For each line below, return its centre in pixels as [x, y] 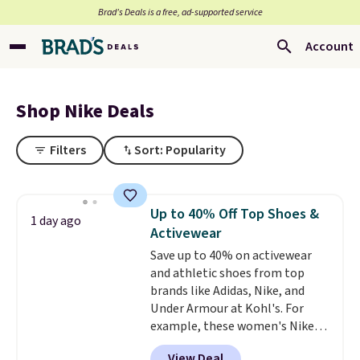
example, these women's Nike [232, 326]
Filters [68, 150]
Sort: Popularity [180, 150]
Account [329, 47]
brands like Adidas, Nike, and [227, 291]
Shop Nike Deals [85, 111]
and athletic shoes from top [227, 273]
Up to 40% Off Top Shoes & [234, 214]
